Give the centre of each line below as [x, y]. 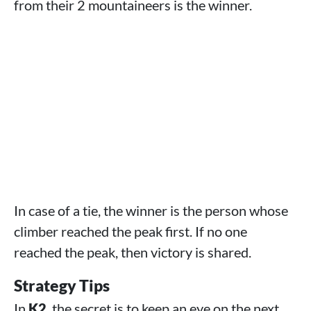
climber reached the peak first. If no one [131, 232]
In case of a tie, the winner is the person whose [151, 211]
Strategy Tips [62, 286]
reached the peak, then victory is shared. [133, 252]
